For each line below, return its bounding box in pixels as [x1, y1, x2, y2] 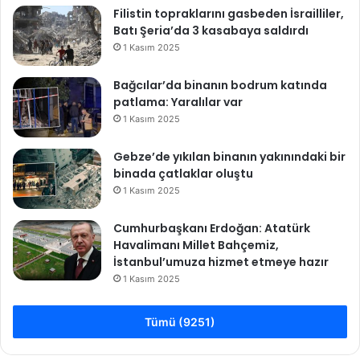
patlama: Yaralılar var [113, 93, 243, 110]
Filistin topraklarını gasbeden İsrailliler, [113, 5, 344, 22]
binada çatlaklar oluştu [113, 165, 253, 182]
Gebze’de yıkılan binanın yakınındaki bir [113, 148, 346, 165]
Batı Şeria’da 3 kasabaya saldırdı [113, 22, 309, 39]
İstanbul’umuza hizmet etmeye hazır [113, 253, 329, 270]
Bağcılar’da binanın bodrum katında [113, 76, 327, 93]
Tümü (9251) [145, 314, 215, 329]
